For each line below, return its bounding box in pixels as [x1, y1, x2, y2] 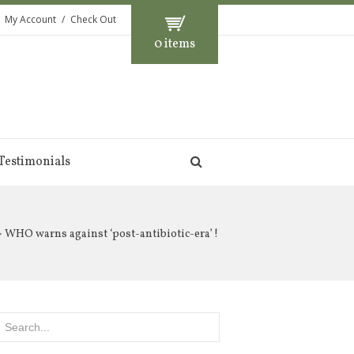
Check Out [70, 13, 116, 26]
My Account [5, 13, 56, 26]
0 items [154, 36, 195, 53]
